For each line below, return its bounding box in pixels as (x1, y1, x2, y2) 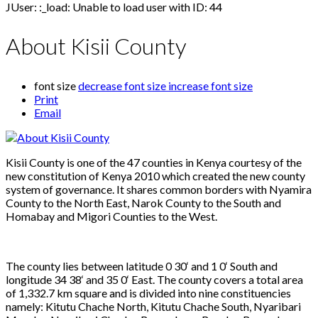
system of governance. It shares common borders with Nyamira (6, 182, 312, 196)
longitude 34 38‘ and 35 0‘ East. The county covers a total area (6, 272, 303, 286)
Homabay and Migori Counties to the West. (6, 209, 217, 223)
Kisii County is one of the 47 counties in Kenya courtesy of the (6, 155, 302, 169)
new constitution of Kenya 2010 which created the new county (6, 168, 305, 182)
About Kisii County (6, 32, 187, 60)
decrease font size (78, 78, 166, 92)
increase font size (168, 78, 253, 92)
